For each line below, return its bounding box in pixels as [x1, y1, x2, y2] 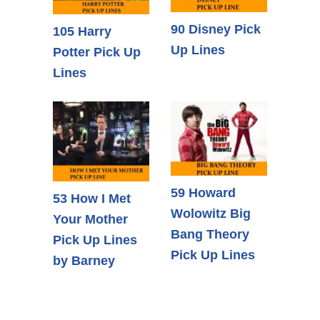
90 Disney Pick [171, 22, 261, 37]
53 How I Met [53, 191, 131, 206]
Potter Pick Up [53, 44, 141, 59]
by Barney [53, 254, 115, 269]
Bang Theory [171, 227, 249, 242]
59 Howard [171, 186, 236, 201]
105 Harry [53, 24, 111, 39]
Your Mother [53, 212, 128, 227]
